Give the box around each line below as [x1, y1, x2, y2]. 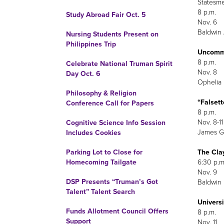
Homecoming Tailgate [66, 158, 136, 166]
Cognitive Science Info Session [66, 118, 165, 127]
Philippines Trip [66, 40, 116, 48]
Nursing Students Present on [66, 30, 158, 38]
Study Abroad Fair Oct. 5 [66, 10, 146, 19]
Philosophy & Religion [66, 89, 136, 97]
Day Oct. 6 [66, 69, 100, 78]
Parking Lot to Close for [66, 148, 142, 156]
